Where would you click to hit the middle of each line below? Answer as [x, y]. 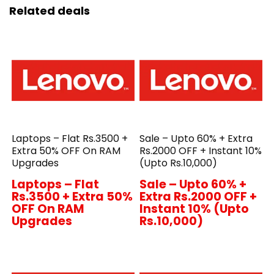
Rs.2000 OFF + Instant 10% [201, 151]
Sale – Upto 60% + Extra [196, 139]
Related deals [50, 11]
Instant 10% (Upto [194, 209]
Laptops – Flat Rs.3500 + [70, 139]
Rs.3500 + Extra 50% [72, 197]
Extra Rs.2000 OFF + [198, 197]
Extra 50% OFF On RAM [66, 151]
